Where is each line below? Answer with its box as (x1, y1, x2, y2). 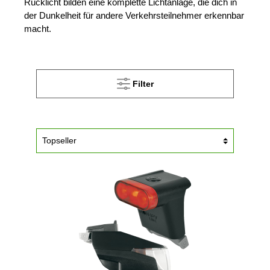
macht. (24, 24, 51, 34)
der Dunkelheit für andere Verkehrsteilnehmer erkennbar (24, 10, 244, 20)
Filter (132, 78, 154, 89)
